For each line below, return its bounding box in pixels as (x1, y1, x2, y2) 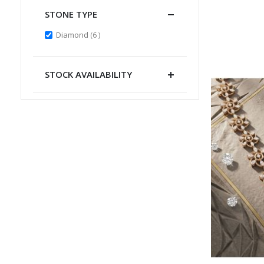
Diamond (55, 29, 90, 41)
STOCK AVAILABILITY (44, 68, 132, 81)
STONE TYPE (44, 8, 97, 20)
